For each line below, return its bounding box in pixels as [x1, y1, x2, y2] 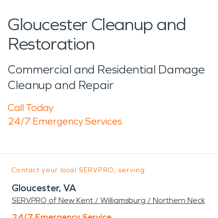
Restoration [8, 33, 95, 54]
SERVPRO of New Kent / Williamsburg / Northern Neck [12, 195, 205, 205]
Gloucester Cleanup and [8, 14, 186, 35]
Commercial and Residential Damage [8, 62, 205, 76]
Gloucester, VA [12, 182, 76, 194]
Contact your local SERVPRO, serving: [12, 165, 147, 174]
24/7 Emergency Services [8, 115, 122, 127]
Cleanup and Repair [8, 78, 114, 92]
